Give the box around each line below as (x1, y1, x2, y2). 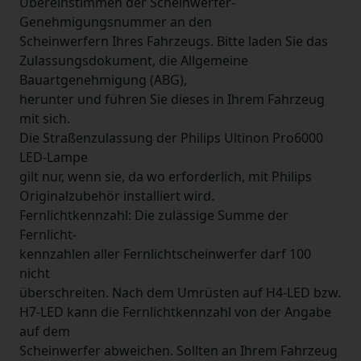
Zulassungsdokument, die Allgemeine (19, 52, 248, 69)
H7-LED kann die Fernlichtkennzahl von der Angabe (19, 303, 331, 321)
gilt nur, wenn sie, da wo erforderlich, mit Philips (19, 168, 312, 185)
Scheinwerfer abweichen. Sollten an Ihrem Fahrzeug (19, 342, 338, 359)
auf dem (19, 322, 70, 340)
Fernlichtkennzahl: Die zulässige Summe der (19, 206, 288, 224)
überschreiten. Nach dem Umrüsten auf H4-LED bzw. (19, 284, 341, 301)
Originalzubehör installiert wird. (19, 187, 214, 205)
